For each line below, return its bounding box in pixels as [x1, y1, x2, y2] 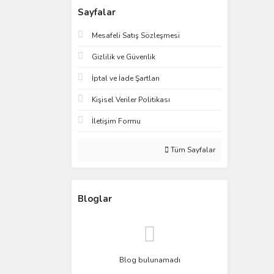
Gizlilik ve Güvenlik [92, 52, 155, 62]
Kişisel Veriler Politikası [92, 95, 170, 105]
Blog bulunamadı [119, 255, 180, 265]
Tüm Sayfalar [169, 145, 215, 155]
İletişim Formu [92, 116, 141, 126]
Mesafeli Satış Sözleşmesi [92, 31, 180, 40]
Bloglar [78, 193, 112, 205]
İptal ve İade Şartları [92, 73, 160, 83]
